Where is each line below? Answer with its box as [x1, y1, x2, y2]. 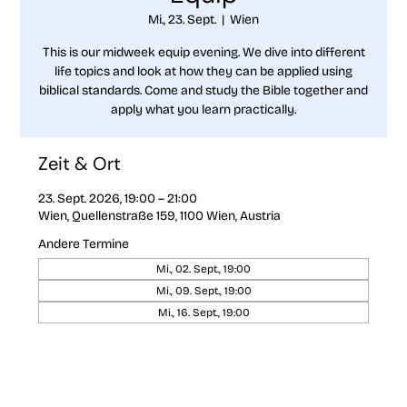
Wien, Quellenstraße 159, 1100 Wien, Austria [38, 207, 282, 223]
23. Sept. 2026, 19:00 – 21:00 [38, 190, 198, 206]
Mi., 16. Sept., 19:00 [157, 305, 250, 319]
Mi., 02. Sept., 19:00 [156, 262, 251, 275]
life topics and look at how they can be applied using [55, 63, 352, 79]
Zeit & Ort [38, 151, 122, 175]
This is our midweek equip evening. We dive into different [42, 44, 365, 60]
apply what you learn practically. [111, 101, 296, 117]
